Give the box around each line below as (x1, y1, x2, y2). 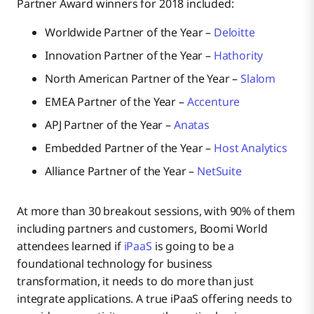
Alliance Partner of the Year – (45, 163, 198, 179)
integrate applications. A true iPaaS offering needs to (17, 291, 292, 307)
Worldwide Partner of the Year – (45, 25, 214, 41)
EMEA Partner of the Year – (45, 94, 187, 110)
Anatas (173, 117, 210, 133)
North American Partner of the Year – (45, 71, 241, 87)
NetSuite (197, 163, 242, 179)
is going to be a (151, 238, 235, 254)
